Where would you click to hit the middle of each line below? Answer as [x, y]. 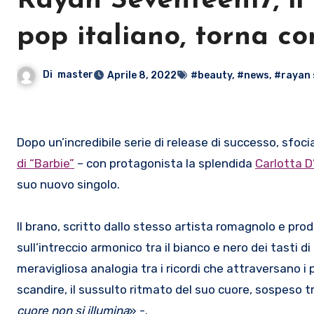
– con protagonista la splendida [165, 163]
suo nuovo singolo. [68, 184]
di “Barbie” [46, 163]
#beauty [211, 75]
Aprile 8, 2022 [142, 75]
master [75, 74]
